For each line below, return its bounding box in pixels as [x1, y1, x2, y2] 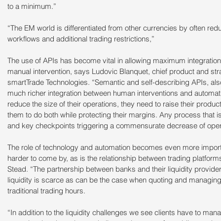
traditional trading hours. [7, 186, 85, 196]
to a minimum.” [7, 1, 56, 11]
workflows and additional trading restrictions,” [7, 34, 154, 44]
